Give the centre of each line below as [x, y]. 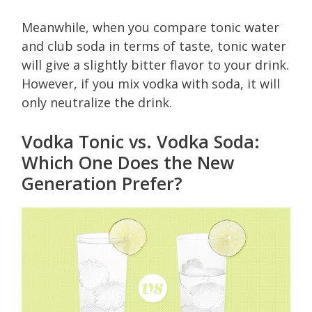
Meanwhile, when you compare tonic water [150, 27]
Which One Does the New [128, 162]
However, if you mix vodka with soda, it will [151, 83]
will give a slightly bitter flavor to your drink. [155, 64]
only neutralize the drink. [97, 102]
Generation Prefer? [102, 183]
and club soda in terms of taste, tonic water [154, 46]
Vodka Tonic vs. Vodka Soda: [141, 141]
